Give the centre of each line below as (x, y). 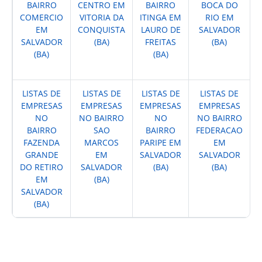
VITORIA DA (101, 17)
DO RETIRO (42, 167)
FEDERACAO (219, 130)
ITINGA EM (161, 17)
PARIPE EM (161, 142)
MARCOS (101, 142)
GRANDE (42, 155)
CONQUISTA (101, 30)
